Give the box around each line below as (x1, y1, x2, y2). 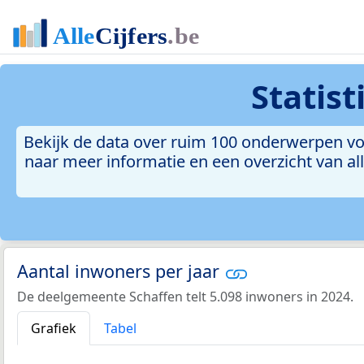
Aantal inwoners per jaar (17, 259, 224, 284)
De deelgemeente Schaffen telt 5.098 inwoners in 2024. (17, 287, 353, 305)
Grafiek (31, 318, 76, 337)
